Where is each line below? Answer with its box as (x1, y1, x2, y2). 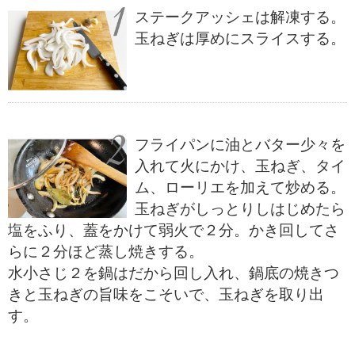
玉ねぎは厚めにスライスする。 (135, 29, 345, 47)
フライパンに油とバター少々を (135, 135, 345, 153)
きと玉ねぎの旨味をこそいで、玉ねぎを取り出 (8, 284, 324, 303)
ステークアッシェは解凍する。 (135, 7, 345, 25)
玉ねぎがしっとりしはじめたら (135, 199, 345, 217)
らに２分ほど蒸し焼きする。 (8, 242, 204, 260)
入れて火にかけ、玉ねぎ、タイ (135, 156, 345, 174)
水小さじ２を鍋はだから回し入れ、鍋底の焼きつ (8, 263, 339, 281)
